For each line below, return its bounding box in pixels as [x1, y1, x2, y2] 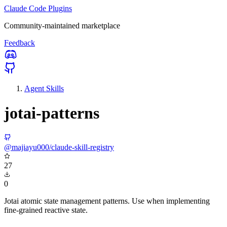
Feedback [4, 39, 35, 47]
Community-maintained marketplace [4, 21, 120, 30]
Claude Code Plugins [4, 4, 72, 13]
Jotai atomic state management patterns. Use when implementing [4, 196, 210, 205]
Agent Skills [24, 84, 64, 93]
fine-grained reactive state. [4, 205, 88, 214]
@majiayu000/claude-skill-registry [4, 142, 114, 152]
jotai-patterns [4, 104, 99, 123]
